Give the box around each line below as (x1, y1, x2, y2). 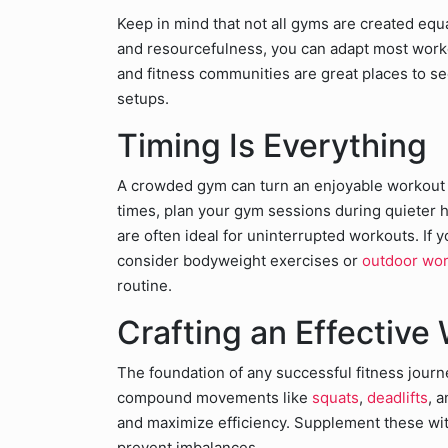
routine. (117, 276, 172, 295)
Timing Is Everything (117, 126, 427, 165)
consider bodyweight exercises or (117, 251, 362, 270)
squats (312, 388, 359, 407)
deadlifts (367, 388, 428, 407)
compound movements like (117, 388, 312, 407)
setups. (117, 89, 169, 108)
